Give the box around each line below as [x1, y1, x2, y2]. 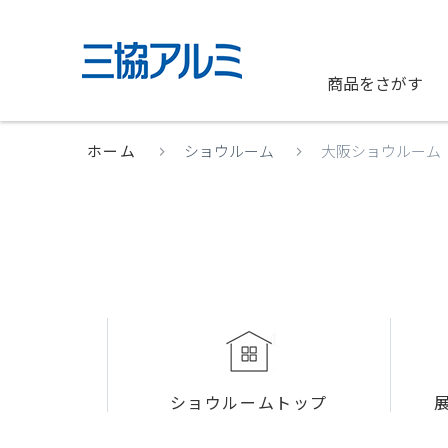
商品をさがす [327, 71, 423, 95]
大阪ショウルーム [320, 140, 441, 161]
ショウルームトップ [169, 390, 328, 414]
